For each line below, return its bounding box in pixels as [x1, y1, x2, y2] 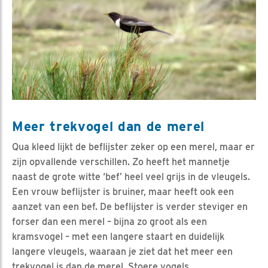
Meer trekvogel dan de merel [12, 118, 205, 135]
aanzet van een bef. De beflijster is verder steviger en [12, 201, 248, 213]
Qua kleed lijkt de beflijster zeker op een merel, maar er [12, 141, 255, 153]
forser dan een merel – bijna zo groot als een [12, 216, 207, 228]
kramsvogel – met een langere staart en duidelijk [12, 231, 224, 243]
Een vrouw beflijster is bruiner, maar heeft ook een [12, 186, 234, 198]
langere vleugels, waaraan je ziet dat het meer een [12, 246, 233, 258]
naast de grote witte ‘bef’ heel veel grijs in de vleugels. [12, 171, 250, 183]
